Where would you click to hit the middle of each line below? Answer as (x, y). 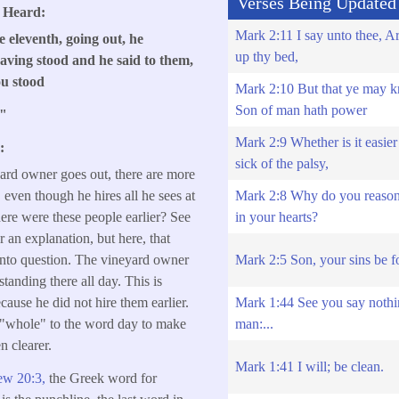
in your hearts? (276, 217)
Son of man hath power (301, 110)
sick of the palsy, (281, 164)
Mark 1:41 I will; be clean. (309, 367)
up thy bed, (266, 57)
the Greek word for (103, 379)
